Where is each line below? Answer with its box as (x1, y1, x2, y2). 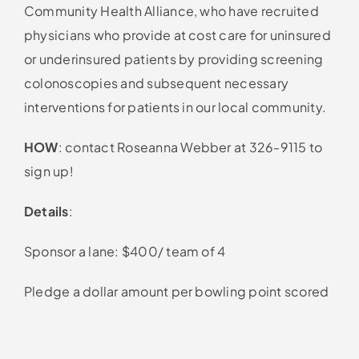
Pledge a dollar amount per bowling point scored (23, 282, 329, 300)
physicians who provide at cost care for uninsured (23, 26, 331, 43)
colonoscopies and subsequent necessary (23, 74, 289, 91)
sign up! (23, 162, 74, 179)
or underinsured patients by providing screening (23, 50, 324, 67)
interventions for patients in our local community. (23, 98, 326, 115)
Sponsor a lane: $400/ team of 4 (23, 242, 226, 260)
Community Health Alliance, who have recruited (23, 2, 319, 19)
